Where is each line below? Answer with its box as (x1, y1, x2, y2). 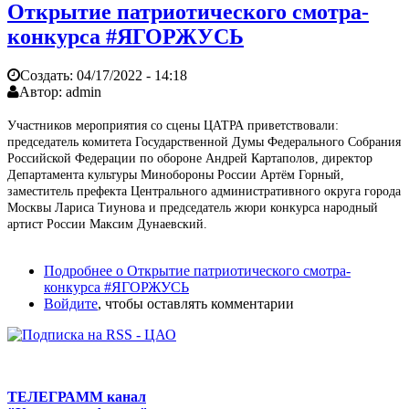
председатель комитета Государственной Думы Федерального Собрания (7, 134, 401, 149)
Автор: (19, 83, 66, 100)
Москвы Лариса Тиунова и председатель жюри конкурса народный (7, 200, 378, 215)
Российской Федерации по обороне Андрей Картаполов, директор (7, 151, 372, 165)
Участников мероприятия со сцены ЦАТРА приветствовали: (7, 118, 339, 132)
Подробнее (44, 262, 112, 278)
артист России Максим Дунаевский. (7, 216, 207, 231)
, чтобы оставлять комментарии (98, 295, 294, 311)
